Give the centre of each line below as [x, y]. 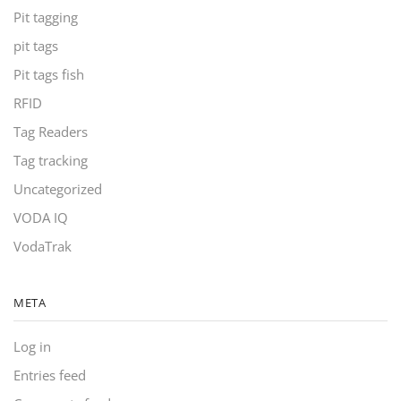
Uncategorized [58, 188]
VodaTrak [43, 246]
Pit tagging [46, 17]
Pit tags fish [49, 74]
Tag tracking [51, 160]
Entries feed [50, 375]
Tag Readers [51, 131]
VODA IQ [41, 217]
